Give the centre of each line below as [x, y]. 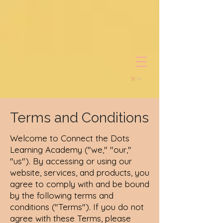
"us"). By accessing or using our [71, 161]
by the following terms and [62, 195]
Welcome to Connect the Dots [70, 138]
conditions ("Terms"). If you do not [77, 207]
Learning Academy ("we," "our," [71, 150]
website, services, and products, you [80, 172]
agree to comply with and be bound [80, 184]
